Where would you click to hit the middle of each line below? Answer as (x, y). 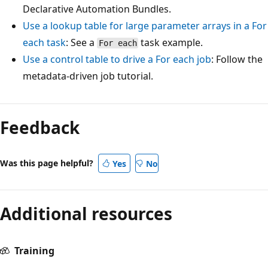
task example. (171, 43)
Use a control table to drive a (89, 60)
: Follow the (237, 60)
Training (34, 251)
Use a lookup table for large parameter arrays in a (137, 26)
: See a (81, 43)
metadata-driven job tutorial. (88, 76)
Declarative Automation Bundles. (97, 9)
